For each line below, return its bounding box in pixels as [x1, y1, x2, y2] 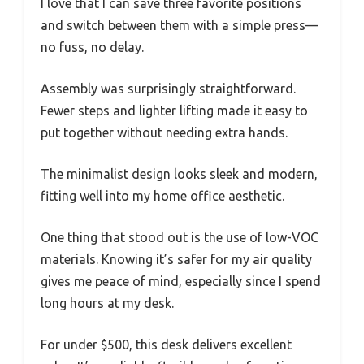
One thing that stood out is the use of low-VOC [41, 230, 318, 245]
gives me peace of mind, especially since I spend [41, 274, 321, 289]
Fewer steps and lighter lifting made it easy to [41, 103, 308, 119]
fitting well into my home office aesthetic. [41, 188, 284, 204]
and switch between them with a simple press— [41, 18, 318, 33]
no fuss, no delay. [41, 40, 144, 55]
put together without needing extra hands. [41, 125, 288, 141]
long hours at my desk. [41, 296, 174, 311]
